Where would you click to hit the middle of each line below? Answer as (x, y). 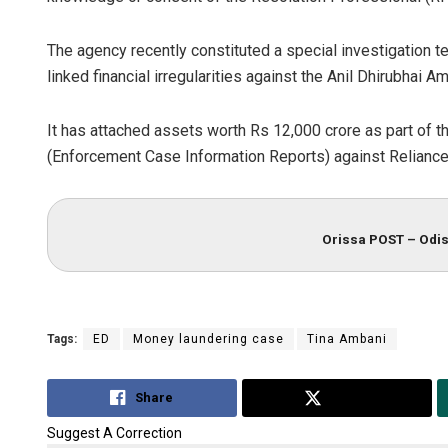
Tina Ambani (347, 338)
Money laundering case (208, 338)
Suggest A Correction (114, 433)
